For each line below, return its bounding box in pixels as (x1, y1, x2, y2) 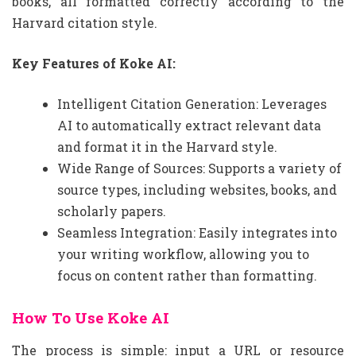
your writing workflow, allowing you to (57, 246, 309, 263)
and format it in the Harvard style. (57, 138, 277, 156)
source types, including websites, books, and (57, 181, 337, 199)
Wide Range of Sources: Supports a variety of (57, 160, 342, 177)
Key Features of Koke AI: (12, 55, 176, 72)
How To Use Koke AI (12, 307, 169, 327)
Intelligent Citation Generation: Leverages (57, 95, 327, 113)
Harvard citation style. (12, 14, 157, 32)
